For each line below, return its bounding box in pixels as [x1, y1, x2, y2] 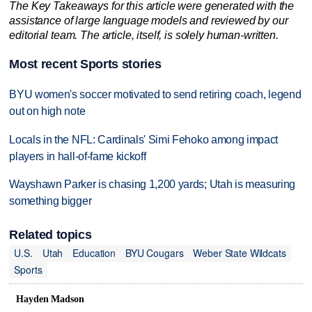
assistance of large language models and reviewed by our [9, 15, 288, 27]
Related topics [9, 227, 92, 242]
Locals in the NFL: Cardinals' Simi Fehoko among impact [9, 133, 279, 146]
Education [72, 246, 116, 260]
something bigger [9, 195, 92, 208]
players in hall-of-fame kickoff [9, 150, 146, 162]
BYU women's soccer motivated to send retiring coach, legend [9, 88, 302, 100]
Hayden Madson [16, 294, 84, 305]
